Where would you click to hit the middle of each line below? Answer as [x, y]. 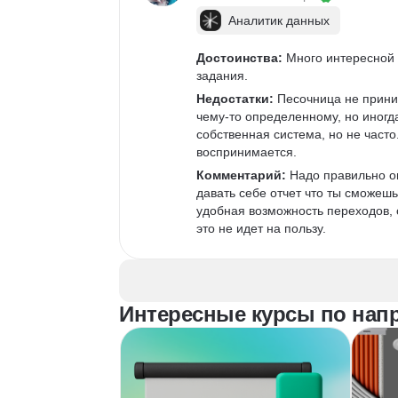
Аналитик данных [279, 20]
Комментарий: [241, 175]
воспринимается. [247, 152]
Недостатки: [235, 99]
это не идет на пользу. [261, 228]
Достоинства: [239, 58]
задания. [222, 76]
